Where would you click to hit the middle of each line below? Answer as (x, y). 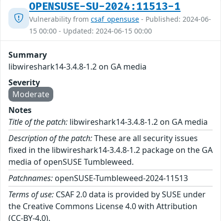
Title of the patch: (38, 122)
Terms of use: (31, 195)
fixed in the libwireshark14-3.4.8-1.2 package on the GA (110, 150)
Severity (24, 83)
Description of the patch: (50, 138)
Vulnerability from (60, 19)
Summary (28, 55)
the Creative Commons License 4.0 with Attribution (103, 206)
